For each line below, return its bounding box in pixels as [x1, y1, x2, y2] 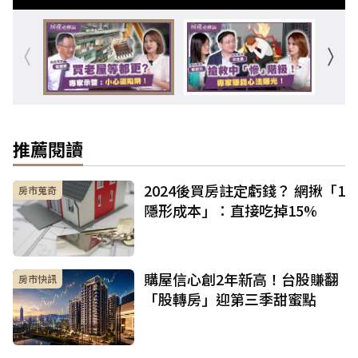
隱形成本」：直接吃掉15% [144, 200, 317, 221]
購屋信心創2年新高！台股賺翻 [144, 268, 339, 290]
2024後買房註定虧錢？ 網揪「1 [144, 180, 345, 201]
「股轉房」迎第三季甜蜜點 [144, 288, 316, 310]
